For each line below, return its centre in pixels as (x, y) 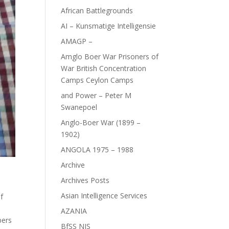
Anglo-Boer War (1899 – (101, 122)
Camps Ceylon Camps (97, 80)
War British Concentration (104, 68)
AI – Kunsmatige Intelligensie (109, 26)
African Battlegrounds (97, 10)
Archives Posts (85, 180)
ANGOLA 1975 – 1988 (97, 150)
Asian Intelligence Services (104, 196)
